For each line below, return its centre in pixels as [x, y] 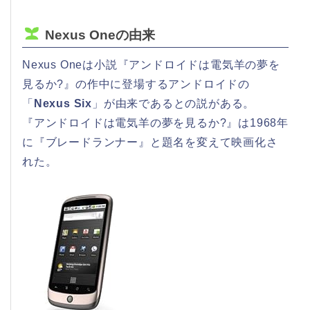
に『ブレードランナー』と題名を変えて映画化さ [150, 142]
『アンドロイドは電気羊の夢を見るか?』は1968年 [155, 122]
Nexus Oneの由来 [100, 35]
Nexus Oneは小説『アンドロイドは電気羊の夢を [151, 64]
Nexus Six [63, 103]
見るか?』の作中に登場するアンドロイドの [136, 84]
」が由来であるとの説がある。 [174, 103]
